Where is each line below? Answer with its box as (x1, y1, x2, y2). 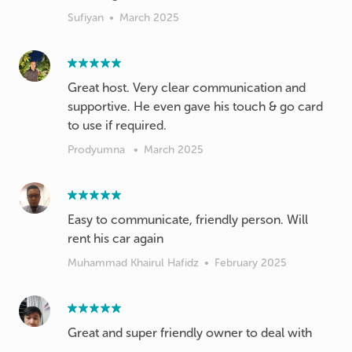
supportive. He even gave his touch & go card (68, 98, 323, 114)
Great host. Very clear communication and (68, 79, 306, 95)
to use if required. (68, 117, 167, 133)
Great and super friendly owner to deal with (68, 324, 312, 340)
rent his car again (68, 230, 163, 246)
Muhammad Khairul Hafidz (68, 255, 199, 269)
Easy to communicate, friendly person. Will (68, 211, 308, 227)
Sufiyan (68, 10, 104, 24)
